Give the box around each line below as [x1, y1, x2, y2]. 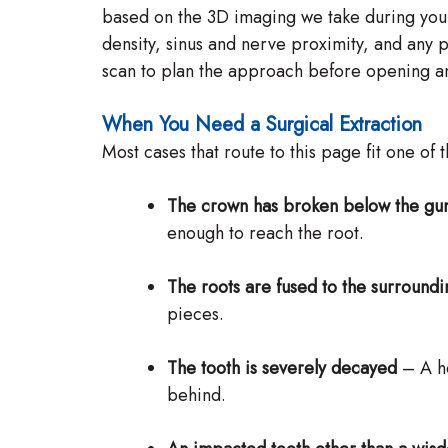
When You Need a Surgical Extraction [102, 110, 422, 139]
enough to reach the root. [167, 220, 364, 246]
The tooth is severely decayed [167, 355, 397, 381]
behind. [167, 382, 226, 408]
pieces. [167, 301, 224, 327]
